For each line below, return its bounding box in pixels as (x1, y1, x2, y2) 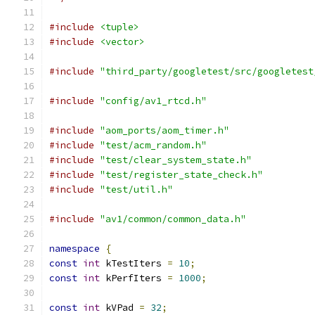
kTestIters (100, 257, 167, 269)
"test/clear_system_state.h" (100, 154, 252, 166)
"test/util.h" (100, 184, 173, 195)
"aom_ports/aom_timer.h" (100, 124, 229, 136)
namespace (49, 243, 100, 255)
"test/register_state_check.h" (100, 169, 263, 181)
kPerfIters (100, 272, 167, 284)
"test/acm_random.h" (100, 139, 207, 151)
